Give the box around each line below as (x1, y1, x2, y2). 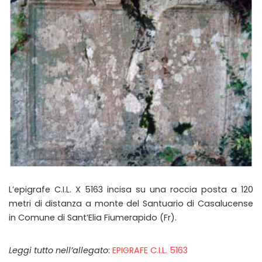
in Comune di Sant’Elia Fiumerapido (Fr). (9, 212, 177, 224)
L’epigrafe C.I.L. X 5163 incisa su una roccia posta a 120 (9, 184, 253, 196)
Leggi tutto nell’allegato (9, 244, 108, 257)
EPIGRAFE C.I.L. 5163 (112, 244, 188, 257)
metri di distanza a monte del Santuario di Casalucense (9, 198, 253, 210)
